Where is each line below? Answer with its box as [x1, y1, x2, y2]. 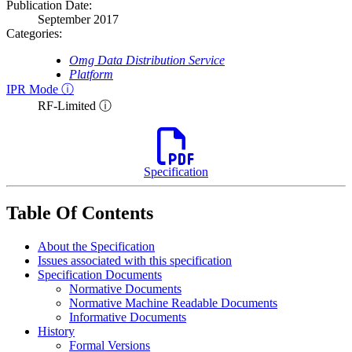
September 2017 [38, 13, 119, 27]
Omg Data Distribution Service [69, 53, 225, 68]
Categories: [6, 27, 62, 41]
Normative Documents [69, 282, 181, 295]
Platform [69, 68, 113, 82]
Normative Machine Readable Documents [69, 296, 277, 310]
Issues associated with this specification [38, 254, 232, 267]
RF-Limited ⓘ [38, 99, 112, 113]
